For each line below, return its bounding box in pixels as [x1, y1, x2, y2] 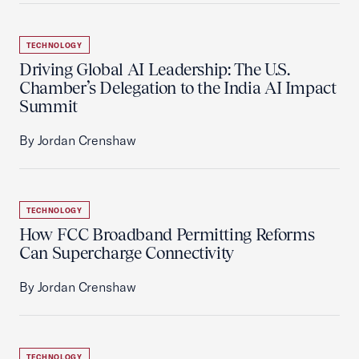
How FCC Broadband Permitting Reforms [19, 224, 315, 244]
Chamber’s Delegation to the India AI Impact [19, 78, 337, 98]
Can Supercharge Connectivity [19, 243, 235, 263]
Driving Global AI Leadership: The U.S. [19, 59, 290, 79]
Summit [19, 96, 78, 116]
